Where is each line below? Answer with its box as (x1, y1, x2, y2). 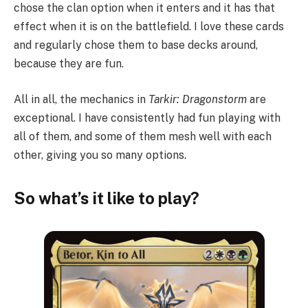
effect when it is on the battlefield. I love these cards (14, 20, 284, 34)
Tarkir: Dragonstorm (148, 92, 247, 106)
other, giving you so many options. (14, 148, 186, 162)
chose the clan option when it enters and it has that (14, 1, 275, 15)
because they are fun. (14, 57, 124, 71)
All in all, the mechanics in (14, 92, 148, 106)
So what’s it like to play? (14, 188, 199, 208)
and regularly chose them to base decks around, (14, 38, 258, 52)
